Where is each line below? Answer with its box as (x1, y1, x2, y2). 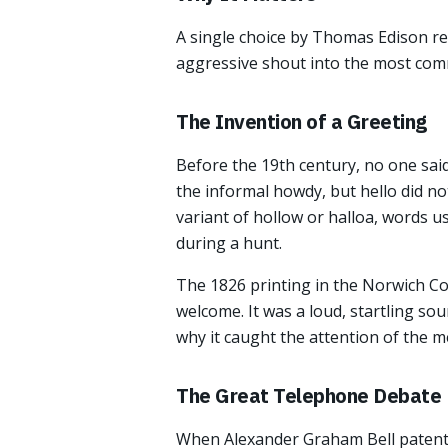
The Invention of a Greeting (176, 108, 427, 135)
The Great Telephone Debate (176, 382, 441, 409)
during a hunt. (176, 232, 282, 254)
